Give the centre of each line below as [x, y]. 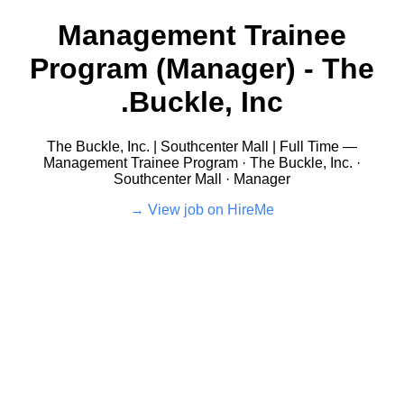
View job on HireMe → [211, 209]
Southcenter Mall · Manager [202, 179]
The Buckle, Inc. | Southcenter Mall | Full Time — [202, 146]
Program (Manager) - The [202, 69]
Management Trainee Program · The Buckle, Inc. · [202, 162]
